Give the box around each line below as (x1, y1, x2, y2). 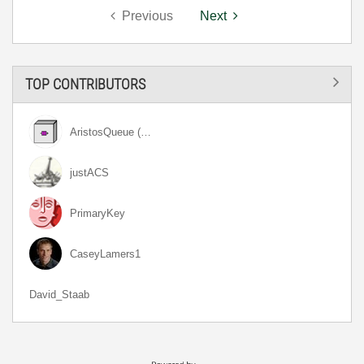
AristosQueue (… (70, 126, 151, 138)
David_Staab (29, 288, 89, 301)
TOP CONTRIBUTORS (25, 75, 145, 93)
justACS (70, 167, 109, 179)
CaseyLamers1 (70, 248, 141, 260)
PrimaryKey (70, 207, 125, 219)
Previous (121, 9, 173, 23)
